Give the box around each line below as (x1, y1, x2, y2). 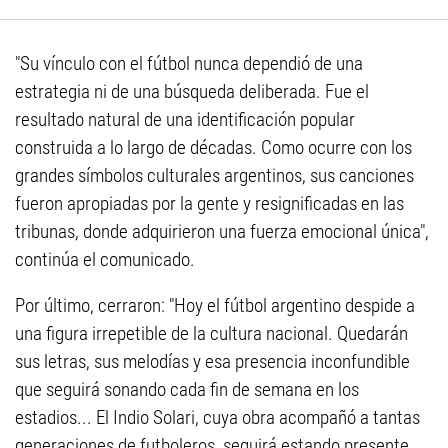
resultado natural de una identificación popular (15, 108, 355, 132)
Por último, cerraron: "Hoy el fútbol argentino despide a (15, 294, 415, 318)
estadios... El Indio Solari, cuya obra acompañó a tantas (15, 406, 420, 430)
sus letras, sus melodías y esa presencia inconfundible (15, 350, 410, 374)
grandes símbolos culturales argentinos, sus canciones (15, 164, 414, 188)
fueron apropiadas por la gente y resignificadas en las (15, 192, 404, 216)
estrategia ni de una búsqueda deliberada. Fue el (15, 80, 369, 104)
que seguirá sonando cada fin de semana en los (15, 378, 359, 402)
